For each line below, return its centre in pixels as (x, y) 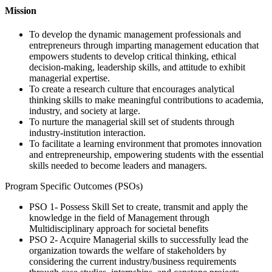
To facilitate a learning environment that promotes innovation (145, 144)
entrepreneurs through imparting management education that (144, 46)
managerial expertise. (70, 78)
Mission (21, 11)
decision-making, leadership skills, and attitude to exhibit (137, 67)
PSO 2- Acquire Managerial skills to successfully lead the (139, 240)
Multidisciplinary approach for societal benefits (119, 229)
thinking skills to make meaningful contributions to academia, (146, 100)
